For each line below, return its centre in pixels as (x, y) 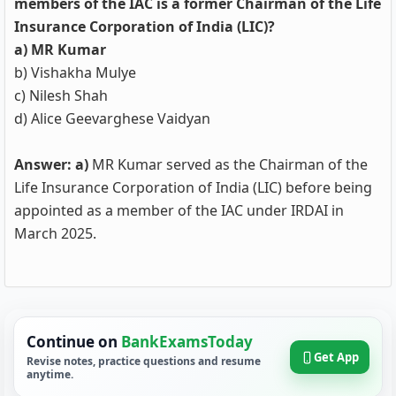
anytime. (50, 374)
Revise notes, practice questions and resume (144, 361)
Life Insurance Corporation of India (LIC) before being (193, 187)
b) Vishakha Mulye (75, 72)
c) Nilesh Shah (61, 95)
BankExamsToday (187, 342)
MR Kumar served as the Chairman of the (228, 164)
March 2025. (55, 233)
